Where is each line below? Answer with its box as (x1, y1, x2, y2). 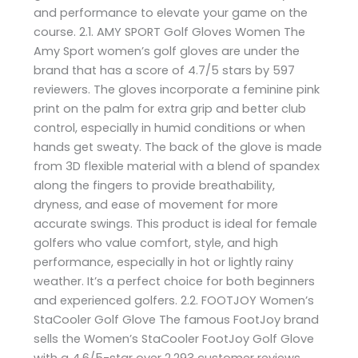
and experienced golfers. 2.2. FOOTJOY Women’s (34, 292, 315, 308)
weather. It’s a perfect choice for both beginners (34, 272, 316, 289)
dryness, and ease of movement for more (34, 196, 279, 213)
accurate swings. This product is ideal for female (34, 215, 318, 232)
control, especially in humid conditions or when (34, 119, 306, 136)
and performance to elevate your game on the (34, 4, 308, 21)
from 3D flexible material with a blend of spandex (34, 157, 320, 174)
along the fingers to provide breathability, (34, 177, 276, 193)
